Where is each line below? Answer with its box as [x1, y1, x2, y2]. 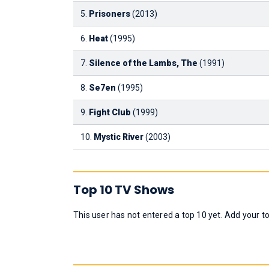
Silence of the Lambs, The [89, 58, 198, 68]
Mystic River [94, 132, 144, 142]
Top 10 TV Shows [73, 181, 174, 198]
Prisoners [89, 9, 130, 19]
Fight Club [89, 107, 131, 117]
